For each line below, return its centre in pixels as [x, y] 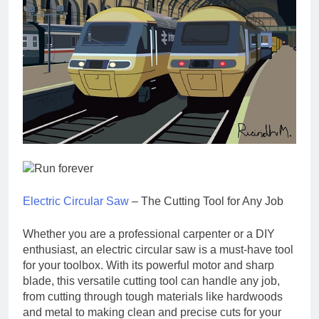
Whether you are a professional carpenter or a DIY [149, 234]
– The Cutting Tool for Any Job [206, 202]
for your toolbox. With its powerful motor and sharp [148, 266]
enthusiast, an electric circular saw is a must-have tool [158, 250]
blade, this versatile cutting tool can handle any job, [151, 281]
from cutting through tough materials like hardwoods [153, 297]
